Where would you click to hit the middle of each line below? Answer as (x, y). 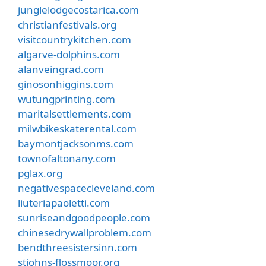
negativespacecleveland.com (86, 188)
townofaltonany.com (67, 158)
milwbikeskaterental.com (77, 128)
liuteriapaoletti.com (64, 202)
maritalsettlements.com (75, 113)
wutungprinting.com (66, 99)
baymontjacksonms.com (76, 143)
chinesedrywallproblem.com (85, 232)
